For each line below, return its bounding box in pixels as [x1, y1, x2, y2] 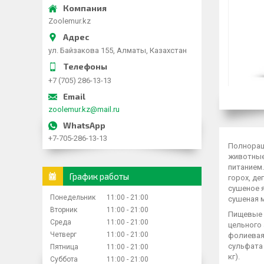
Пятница [50, 242, 78, 251]
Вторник [50, 205, 77, 214]
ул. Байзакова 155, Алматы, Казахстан [48, 45, 187, 55]
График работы [69, 170, 129, 181]
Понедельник [50, 193, 95, 202]
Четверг [50, 230, 77, 239]
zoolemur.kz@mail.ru [48, 104, 120, 114]
